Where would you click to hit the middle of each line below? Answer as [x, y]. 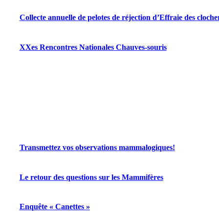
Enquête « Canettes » [55, 207]
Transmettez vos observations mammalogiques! [97, 148]
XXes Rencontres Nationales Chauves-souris [93, 47]
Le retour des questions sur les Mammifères [91, 177]
